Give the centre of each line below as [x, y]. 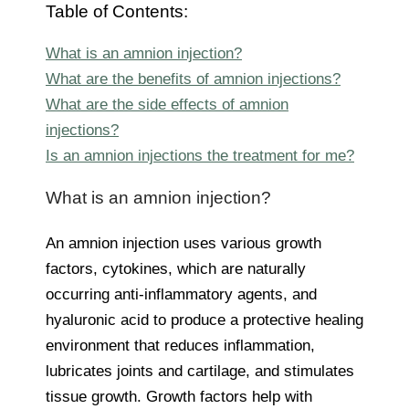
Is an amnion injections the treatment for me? [200, 155]
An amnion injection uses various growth [184, 243]
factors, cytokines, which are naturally [176, 268]
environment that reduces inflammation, [180, 345]
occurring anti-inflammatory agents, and [181, 294]
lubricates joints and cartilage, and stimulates [200, 371]
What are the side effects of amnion [167, 104]
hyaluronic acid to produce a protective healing [204, 320]
